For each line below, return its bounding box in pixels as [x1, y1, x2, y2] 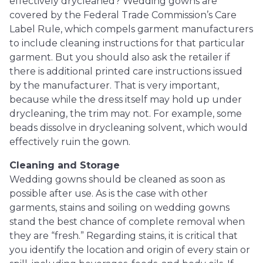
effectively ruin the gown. [9, 136, 130, 147]
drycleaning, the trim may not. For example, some [9, 108, 242, 119]
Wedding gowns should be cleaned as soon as [9, 174, 225, 185]
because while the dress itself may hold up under [9, 94, 242, 105]
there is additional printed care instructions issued [9, 66, 242, 77]
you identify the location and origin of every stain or [9, 244, 250, 255]
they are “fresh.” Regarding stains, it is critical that [9, 230, 238, 241]
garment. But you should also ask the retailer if [9, 52, 230, 63]
